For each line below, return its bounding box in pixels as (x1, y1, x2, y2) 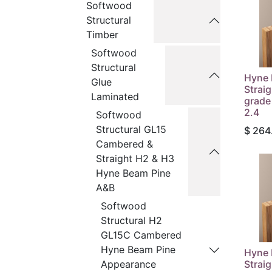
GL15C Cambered (101, 229, 182, 241)
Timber (86, 29, 118, 41)
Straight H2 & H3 (96, 152, 174, 165)
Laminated (91, 90, 139, 103)
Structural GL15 (96, 123, 166, 135)
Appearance (101, 258, 156, 270)
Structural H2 (101, 214, 162, 226)
